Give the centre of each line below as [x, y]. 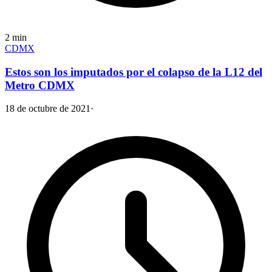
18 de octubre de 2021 [48, 109]
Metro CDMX [40, 85]
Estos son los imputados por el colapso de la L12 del [134, 72]
